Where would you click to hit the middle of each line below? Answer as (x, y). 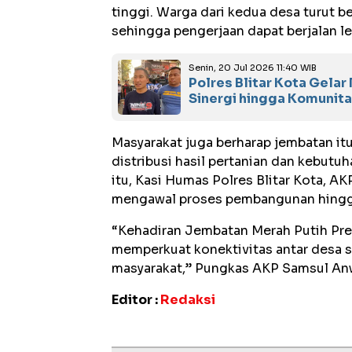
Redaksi (188, 299)
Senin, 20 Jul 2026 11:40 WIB (253, 67)
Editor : (136, 299)
